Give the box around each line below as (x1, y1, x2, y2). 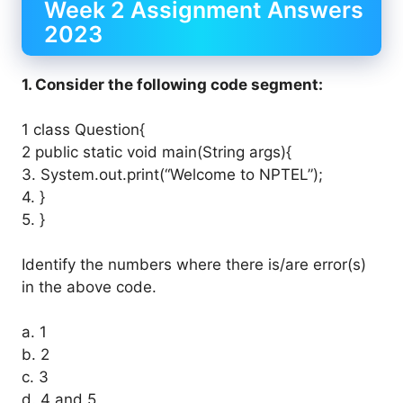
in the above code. (22, 278, 157, 296)
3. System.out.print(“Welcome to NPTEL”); (22, 166, 323, 184)
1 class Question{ (22, 121, 145, 139)
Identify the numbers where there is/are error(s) (22, 255, 366, 273)
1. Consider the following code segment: (22, 76, 323, 94)
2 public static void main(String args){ (22, 143, 291, 161)
